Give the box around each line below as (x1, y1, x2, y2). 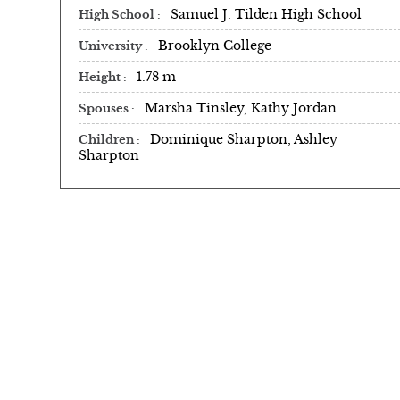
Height (79, 70, 123, 85)
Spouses (79, 101, 131, 116)
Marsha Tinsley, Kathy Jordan (145, 99, 337, 116)
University (79, 38, 145, 54)
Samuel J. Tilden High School (171, 5, 362, 22)
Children (79, 132, 137, 147)
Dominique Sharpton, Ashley (150, 130, 337, 147)
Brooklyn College (158, 37, 271, 54)
